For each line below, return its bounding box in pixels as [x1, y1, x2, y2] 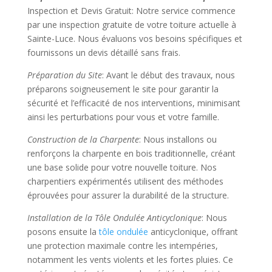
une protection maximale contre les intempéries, [27, 240, 218, 252]
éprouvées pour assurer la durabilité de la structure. [27, 189, 229, 202]
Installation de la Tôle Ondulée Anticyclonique [27, 212, 202, 224]
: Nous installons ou [138, 134, 217, 146]
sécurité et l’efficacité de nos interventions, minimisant [27, 97, 240, 109]
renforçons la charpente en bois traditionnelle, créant [27, 148, 236, 160]
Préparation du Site [27, 69, 102, 81]
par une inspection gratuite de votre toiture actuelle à [27, 19, 236, 31]
